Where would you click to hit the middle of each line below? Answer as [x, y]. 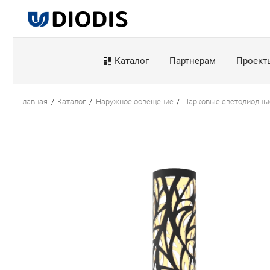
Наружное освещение [134, 102]
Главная [33, 102]
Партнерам [193, 61]
